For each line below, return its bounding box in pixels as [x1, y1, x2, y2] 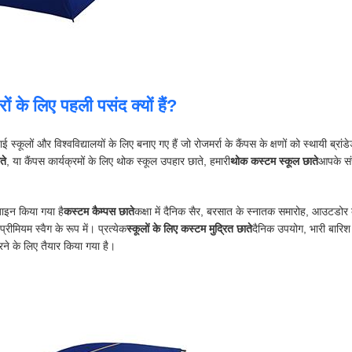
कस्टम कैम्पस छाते [64, 205, 134, 218]
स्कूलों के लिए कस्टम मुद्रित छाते [126, 222, 252, 235]
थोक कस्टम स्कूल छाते [230, 155, 318, 167]
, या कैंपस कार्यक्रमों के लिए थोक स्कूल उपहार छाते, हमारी [6, 155, 230, 167]
